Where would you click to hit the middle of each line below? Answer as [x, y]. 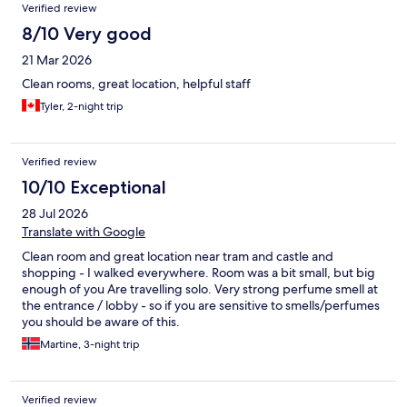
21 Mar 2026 [57, 60]
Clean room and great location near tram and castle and [178, 257]
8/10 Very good [87, 34]
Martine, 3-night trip [90, 345]
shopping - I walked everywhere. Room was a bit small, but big [199, 273]
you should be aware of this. [101, 322]
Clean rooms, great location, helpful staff [136, 84]
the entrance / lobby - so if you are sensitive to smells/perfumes [201, 306]
